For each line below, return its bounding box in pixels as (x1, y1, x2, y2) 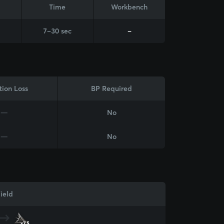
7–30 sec (43, 26, 72, 35)
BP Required (91, 84, 132, 93)
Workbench (111, 2, 148, 11)
